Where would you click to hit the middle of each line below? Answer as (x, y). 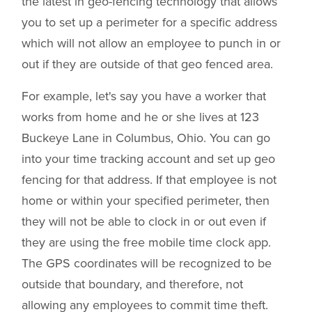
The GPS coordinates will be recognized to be (147, 264)
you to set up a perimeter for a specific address (149, 23)
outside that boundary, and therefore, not (132, 284)
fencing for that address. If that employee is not (149, 180)
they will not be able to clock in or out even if (144, 222)
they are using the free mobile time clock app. (146, 243)
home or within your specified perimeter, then (146, 201)
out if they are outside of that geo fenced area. (147, 64)
